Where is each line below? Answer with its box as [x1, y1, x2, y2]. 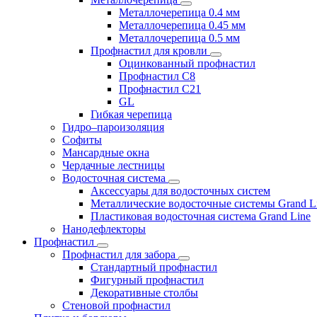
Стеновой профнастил [62, 299, 171, 311]
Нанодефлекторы [62, 223, 146, 235]
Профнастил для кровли [91, 45, 210, 57]
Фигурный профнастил [91, 274, 204, 286]
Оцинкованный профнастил [119, 57, 255, 69]
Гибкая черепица [91, 108, 172, 120]
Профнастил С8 [119, 70, 195, 82]
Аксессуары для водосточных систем [91, 185, 270, 197]
